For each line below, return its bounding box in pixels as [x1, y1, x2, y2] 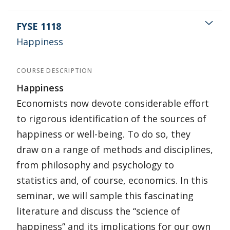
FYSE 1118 [16, 20, 61, 32]
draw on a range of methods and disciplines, [16, 143, 213, 156]
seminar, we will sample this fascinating [16, 189, 194, 202]
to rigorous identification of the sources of [16, 112, 206, 125]
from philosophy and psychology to [16, 159, 174, 171]
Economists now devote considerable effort [16, 97, 209, 109]
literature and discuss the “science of [16, 205, 180, 217]
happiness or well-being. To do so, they [16, 128, 190, 140]
